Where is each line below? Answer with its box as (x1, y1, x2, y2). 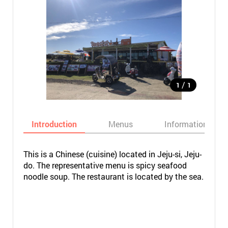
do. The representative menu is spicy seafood (23, 160, 187, 170)
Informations (164, 119, 212, 129)
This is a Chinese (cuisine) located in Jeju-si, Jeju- (23, 149, 202, 159)
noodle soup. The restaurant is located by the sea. (23, 171, 204, 182)
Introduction (31, 119, 77, 129)
